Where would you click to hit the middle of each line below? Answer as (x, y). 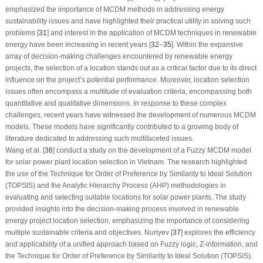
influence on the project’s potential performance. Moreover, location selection (127, 80)
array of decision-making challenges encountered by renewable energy (119, 57)
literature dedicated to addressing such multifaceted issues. (99, 139)
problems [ (22, 33)
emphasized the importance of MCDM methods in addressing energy (114, 10)
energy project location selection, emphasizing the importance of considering (127, 221)
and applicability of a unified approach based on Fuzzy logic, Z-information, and (131, 245)
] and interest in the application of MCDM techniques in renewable (151, 33)
